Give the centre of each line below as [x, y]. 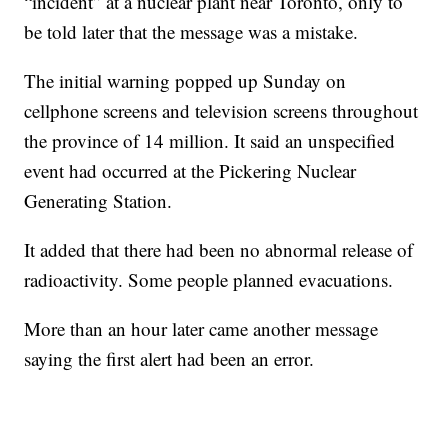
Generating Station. [98, 201]
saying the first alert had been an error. [169, 359]
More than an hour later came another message [201, 329]
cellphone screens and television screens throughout [221, 111]
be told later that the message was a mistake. [191, 32]
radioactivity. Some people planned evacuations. [209, 280]
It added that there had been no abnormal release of [219, 250]
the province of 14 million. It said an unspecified [210, 141]
